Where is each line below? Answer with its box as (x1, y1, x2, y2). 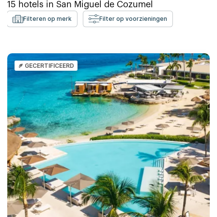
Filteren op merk (23, 15, 72, 22)
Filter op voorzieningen (99, 15, 167, 22)
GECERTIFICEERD (25, 62, 74, 69)
